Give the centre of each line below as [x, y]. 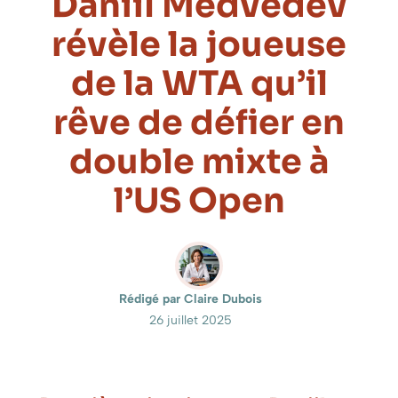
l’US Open [199, 201]
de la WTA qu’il [199, 84]
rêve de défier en [199, 123]
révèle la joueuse [199, 45]
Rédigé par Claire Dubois [190, 299]
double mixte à [199, 162]
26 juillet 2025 [190, 321]
